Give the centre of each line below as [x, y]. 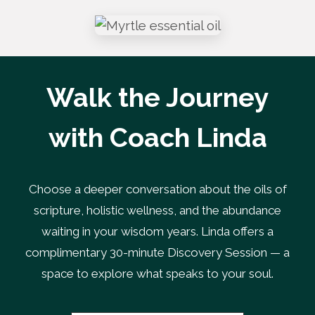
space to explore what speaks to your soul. [157, 274]
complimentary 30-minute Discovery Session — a [157, 253]
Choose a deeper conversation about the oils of [157, 189]
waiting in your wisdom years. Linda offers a [157, 232]
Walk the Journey [157, 98]
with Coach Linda [157, 138]
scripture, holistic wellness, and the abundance [157, 211]
